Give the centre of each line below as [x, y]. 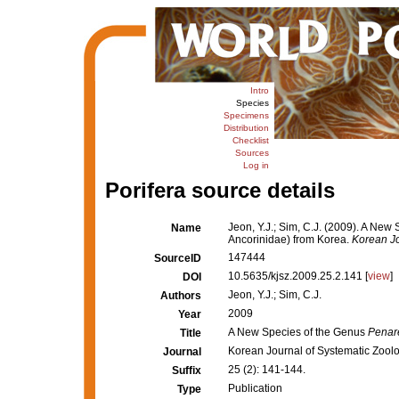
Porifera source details [220, 190]
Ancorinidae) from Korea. [290, 240]
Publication [255, 388]
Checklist [250, 140]
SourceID [178, 258]
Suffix [187, 370]
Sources [252, 153]
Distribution [246, 128]
